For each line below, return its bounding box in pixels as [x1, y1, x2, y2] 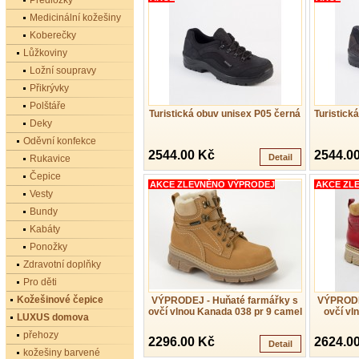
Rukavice [30, 153, 71, 164]
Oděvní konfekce [23, 135, 96, 147]
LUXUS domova [17, 312, 89, 323]
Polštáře [30, 100, 66, 111]
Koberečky [30, 30, 76, 41]
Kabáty [30, 224, 60, 235]
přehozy [23, 329, 58, 341]
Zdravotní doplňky [23, 259, 101, 270]
